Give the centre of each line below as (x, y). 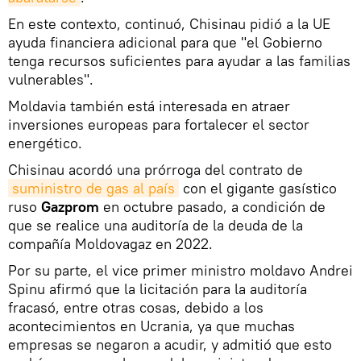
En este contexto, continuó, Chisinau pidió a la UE (169, 23)
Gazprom (68, 206)
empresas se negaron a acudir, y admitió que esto (170, 344)
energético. (45, 143)
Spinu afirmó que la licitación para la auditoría (158, 288)
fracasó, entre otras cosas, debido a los (136, 307)
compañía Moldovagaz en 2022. (110, 243)
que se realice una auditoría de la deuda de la (156, 225)
